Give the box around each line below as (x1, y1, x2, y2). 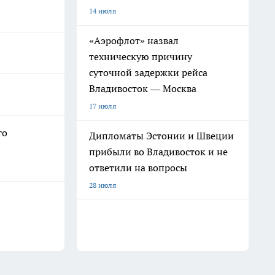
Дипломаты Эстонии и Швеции (89, 130, 234, 142)
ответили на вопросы (89, 161, 187, 174)
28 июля (89, 180, 116, 190)
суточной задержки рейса (89, 66, 207, 79)
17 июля (89, 101, 116, 110)
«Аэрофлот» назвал (89, 34, 179, 47)
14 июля (89, 6, 116, 15)
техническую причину (89, 50, 192, 63)
